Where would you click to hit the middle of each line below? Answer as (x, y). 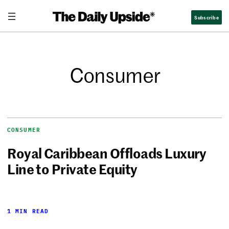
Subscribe (207, 17)
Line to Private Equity (72, 169)
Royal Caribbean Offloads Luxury (107, 153)
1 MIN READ (28, 211)
